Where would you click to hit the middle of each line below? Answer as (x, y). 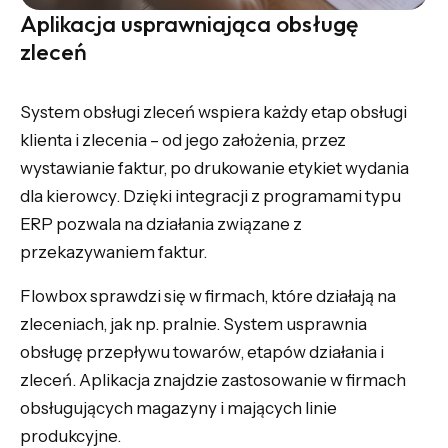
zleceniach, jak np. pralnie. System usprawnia (193, 323)
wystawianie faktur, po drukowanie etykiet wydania (214, 167)
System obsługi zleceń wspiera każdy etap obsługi (213, 111)
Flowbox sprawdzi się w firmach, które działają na (208, 295)
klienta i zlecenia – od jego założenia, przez (183, 139)
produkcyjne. (70, 435)
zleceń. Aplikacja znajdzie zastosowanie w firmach (213, 379)
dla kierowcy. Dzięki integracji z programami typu (210, 195)
